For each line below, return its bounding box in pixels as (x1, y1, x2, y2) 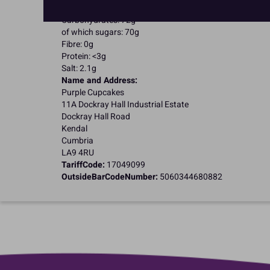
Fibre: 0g (61, 37, 93, 51)
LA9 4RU (61, 146, 94, 159)
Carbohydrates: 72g (61, 13, 136, 27)
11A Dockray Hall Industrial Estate (61, 98, 189, 111)
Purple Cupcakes (61, 86, 124, 99)
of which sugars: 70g (61, 25, 139, 39)
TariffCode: (61, 158, 105, 171)
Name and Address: (61, 74, 137, 87)
